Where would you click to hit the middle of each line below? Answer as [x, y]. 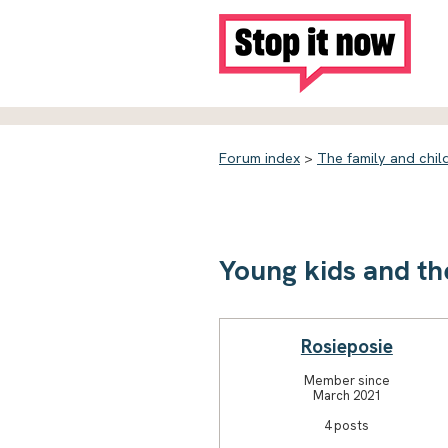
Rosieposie [346, 346]
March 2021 [346, 395]
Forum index [259, 158]
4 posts [347, 425]
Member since [346, 380]
